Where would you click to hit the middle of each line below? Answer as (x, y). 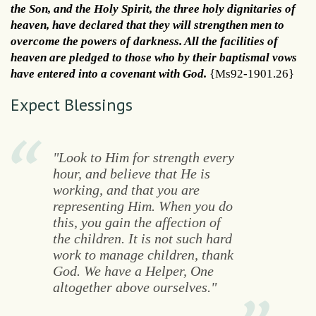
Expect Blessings (72, 104)
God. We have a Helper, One (133, 271)
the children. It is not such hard (142, 238)
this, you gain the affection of (136, 222)
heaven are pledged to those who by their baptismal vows (154, 57)
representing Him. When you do (142, 206)
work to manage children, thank (143, 254)
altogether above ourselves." (134, 287)
